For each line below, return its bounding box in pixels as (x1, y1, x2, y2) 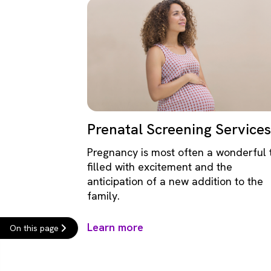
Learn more (87, 220, 143, 234)
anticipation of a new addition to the (87, 174, 263, 188)
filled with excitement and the (87, 160, 232, 174)
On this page (10, 223, 59, 234)
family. (87, 189, 120, 203)
